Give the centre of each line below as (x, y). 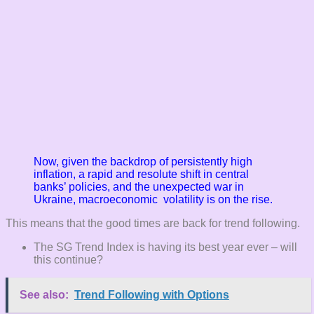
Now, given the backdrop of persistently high (143, 161)
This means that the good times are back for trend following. (153, 223)
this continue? (68, 259)
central (232, 174)
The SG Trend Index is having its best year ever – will (165, 247)
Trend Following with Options (152, 294)
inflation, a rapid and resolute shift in (124, 174)
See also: (44, 294)
